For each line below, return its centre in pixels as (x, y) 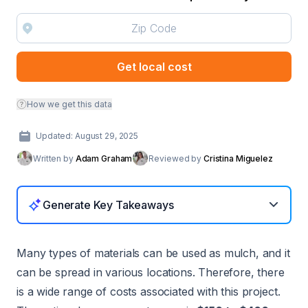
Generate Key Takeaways (108, 205)
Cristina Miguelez (238, 158)
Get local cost (154, 66)
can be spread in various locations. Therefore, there (151, 272)
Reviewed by (176, 158)
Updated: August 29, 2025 (87, 136)
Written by (54, 158)
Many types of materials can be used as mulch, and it (153, 253)
